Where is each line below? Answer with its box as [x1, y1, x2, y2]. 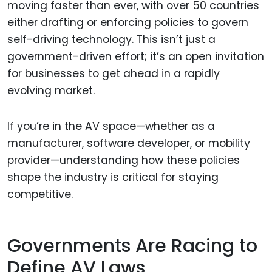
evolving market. [7, 83, 95, 98]
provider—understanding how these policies [7, 153, 240, 168]
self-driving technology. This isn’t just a [7, 32, 216, 47]
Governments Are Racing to [7, 233, 257, 259]
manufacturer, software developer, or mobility [7, 136, 250, 151]
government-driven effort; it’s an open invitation [7, 49, 264, 64]
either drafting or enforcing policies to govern [7, 15, 248, 30]
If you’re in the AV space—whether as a [7, 119, 215, 134]
